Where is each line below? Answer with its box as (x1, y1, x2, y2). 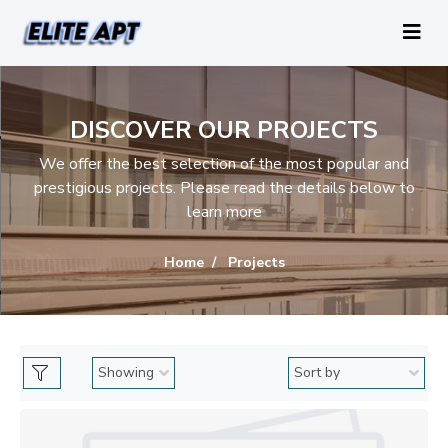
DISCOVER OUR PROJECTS (70, 113, 378, 146)
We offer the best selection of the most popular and (39, 152, 409, 175)
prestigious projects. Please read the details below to (33, 176, 415, 199)
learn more (186, 200, 262, 223)
